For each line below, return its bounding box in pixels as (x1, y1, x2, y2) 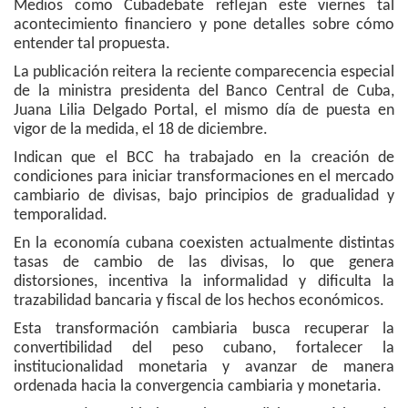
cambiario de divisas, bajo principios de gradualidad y (14, 188, 394, 205)
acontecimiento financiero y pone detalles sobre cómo (14, 16, 394, 34)
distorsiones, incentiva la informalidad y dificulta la (14, 273, 394, 291)
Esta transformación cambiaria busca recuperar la (14, 321, 394, 338)
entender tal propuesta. (14, 36, 170, 53)
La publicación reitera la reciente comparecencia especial (14, 64, 394, 81)
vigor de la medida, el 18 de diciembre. (14, 121, 268, 138)
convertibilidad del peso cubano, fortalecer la (14, 340, 394, 357)
